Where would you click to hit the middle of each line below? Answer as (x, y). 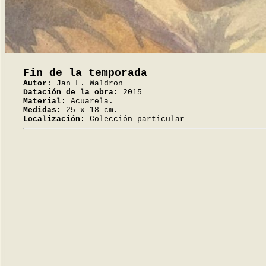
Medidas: (42, 110)
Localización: (54, 119)
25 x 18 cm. (90, 110)
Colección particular (135, 119)
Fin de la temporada (85, 73)
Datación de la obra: (71, 92)
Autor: (37, 83)
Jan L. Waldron (87, 83)
